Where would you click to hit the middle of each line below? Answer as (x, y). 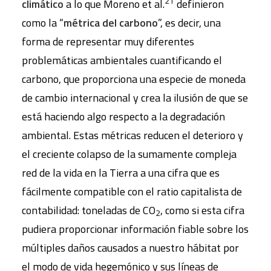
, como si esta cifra (202, 210)
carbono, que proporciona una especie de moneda (134, 79)
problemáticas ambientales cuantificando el (122, 60)
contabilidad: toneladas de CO (89, 210)
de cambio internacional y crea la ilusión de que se (135, 98)
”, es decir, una (189, 23)
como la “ (43, 23)
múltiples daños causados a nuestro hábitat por (130, 248)
